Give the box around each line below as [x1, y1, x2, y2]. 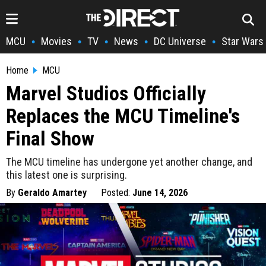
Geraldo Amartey [18, 187, 87, 198]
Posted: [101, 187, 132, 198]
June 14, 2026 [132, 187, 188, 198]
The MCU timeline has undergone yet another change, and [6, 156, 252, 168]
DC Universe [154, 35, 206, 47]
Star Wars [221, 35, 264, 47]
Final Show [6, 126, 94, 150]
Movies [41, 35, 72, 47]
